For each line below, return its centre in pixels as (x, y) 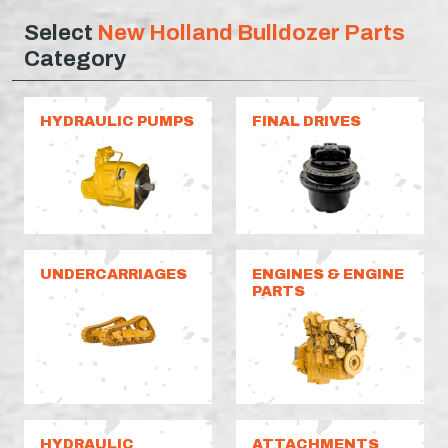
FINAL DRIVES (306, 121)
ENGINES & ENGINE (328, 274)
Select (60, 33)
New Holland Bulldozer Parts (251, 33)
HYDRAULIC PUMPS (117, 121)
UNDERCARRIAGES (113, 274)
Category (75, 59)
